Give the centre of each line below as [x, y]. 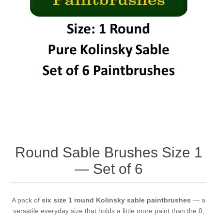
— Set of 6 [108, 169]
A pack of [27, 200]
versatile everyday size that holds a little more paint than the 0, [108, 210]
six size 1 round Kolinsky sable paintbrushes [116, 200]
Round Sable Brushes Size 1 [108, 152]
